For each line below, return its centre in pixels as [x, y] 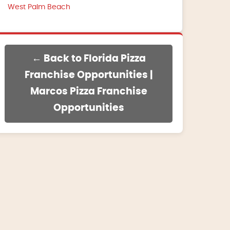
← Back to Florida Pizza [89, 59]
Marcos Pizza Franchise [89, 91]
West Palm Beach [39, 7]
